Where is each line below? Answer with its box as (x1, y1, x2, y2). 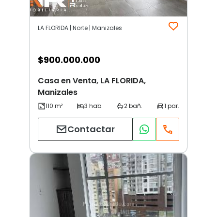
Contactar (67, 123, 115, 136)
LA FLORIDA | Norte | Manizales (38, 23, 122, 32)
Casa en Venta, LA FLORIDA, (38, 75, 146, 86)
